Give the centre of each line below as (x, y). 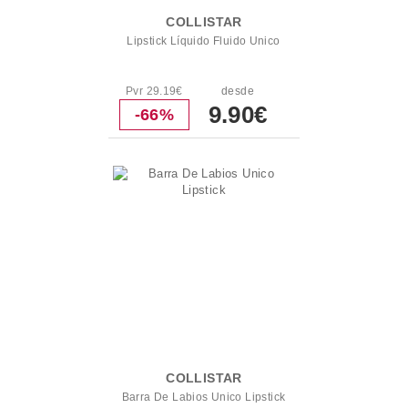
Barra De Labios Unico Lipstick (204, 397)
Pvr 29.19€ (154, 91)
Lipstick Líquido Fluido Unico (204, 41)
